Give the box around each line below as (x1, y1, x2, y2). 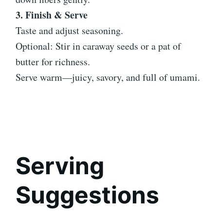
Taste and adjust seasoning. (16, 24, 123, 37)
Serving (16, 151, 104, 181)
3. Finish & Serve (16, 8, 88, 22)
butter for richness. (16, 55, 90, 69)
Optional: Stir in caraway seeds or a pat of (16, 39, 181, 53)
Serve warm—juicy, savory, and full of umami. (16, 71, 200, 84)
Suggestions (16, 181, 159, 210)
